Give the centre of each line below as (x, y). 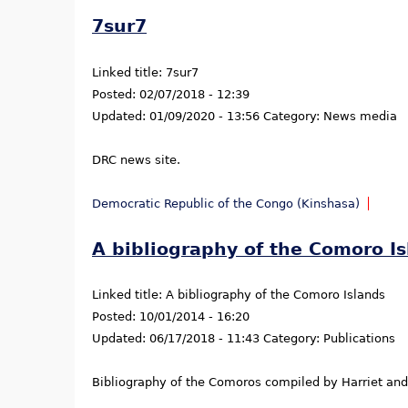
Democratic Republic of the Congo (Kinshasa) (226, 203)
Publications (359, 338)
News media (360, 116)
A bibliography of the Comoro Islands (275, 294)
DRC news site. (136, 159)
